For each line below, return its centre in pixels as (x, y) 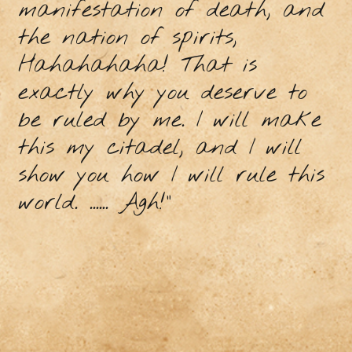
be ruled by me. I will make (169, 120)
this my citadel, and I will (159, 148)
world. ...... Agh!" (95, 203)
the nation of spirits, (127, 38)
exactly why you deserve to (162, 93)
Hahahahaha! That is (137, 65)
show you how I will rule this (171, 175)
